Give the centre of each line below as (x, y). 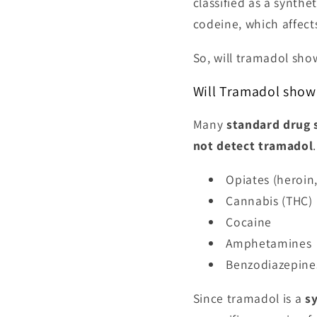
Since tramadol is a (249, 298)
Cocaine (249, 221)
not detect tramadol (253, 146)
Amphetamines (269, 243)
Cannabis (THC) (269, 200)
